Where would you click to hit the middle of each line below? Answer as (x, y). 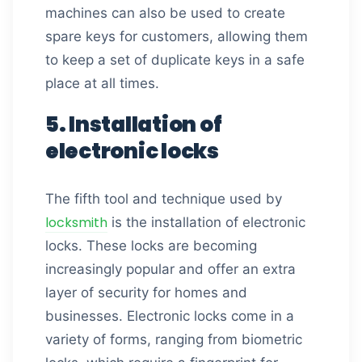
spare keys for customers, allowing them (177, 36)
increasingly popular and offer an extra (170, 269)
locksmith (76, 223)
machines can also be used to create (165, 13)
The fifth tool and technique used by (164, 199)
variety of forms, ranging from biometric (174, 339)
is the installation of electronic (206, 222)
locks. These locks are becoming (151, 246)
